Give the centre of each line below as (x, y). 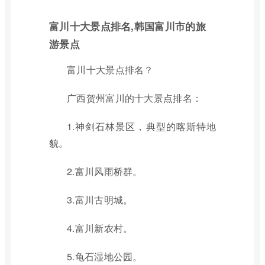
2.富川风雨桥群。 (105, 171)
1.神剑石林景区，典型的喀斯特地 (141, 126)
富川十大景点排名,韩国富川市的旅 (127, 26)
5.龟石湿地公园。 (105, 256)
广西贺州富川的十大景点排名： (135, 98)
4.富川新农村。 (100, 228)
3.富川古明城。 (100, 200)
